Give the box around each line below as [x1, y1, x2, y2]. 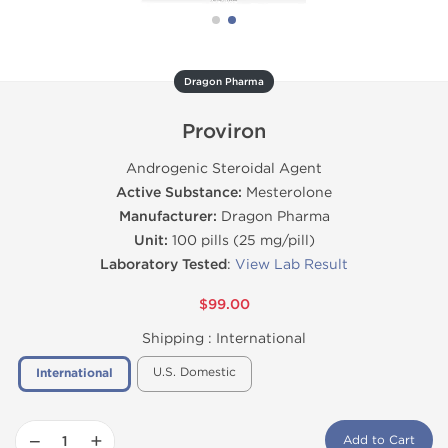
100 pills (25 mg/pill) [167, 232, 315, 249]
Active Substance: [116, 184, 242, 201]
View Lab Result [235, 256, 348, 273]
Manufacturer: [118, 208, 217, 225]
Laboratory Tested [100, 256, 227, 273]
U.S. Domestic [153, 365, 236, 379]
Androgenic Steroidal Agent [126, 160, 322, 177]
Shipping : [142, 330, 216, 347]
